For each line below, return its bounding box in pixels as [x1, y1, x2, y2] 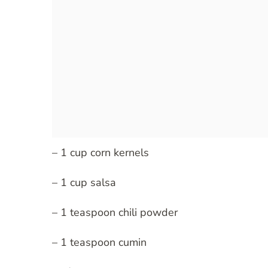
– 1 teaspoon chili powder [52, 205, 178, 220]
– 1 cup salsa [52, 175, 116, 190]
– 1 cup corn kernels [52, 145, 149, 160]
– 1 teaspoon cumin [52, 235, 147, 250]
